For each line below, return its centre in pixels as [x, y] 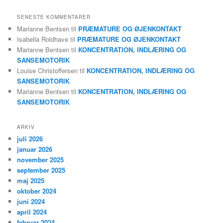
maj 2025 [31, 180]
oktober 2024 [37, 191]
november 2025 [41, 159]
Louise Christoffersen [48, 71]
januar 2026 [35, 149]
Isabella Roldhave [43, 39]
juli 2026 [30, 138]
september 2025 [41, 170]
